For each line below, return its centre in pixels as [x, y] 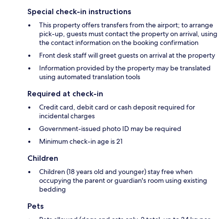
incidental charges [67, 116]
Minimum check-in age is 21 [81, 142]
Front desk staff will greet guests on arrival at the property [127, 55]
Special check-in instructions [79, 12]
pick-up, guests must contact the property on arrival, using [128, 34]
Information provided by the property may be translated [125, 68]
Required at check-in [65, 94]
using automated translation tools [90, 77]
